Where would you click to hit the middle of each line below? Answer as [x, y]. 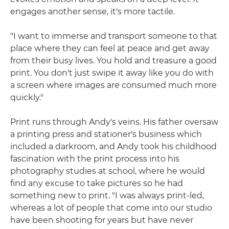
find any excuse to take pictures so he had [97, 183]
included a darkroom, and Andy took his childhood [113, 146]
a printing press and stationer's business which [106, 134]
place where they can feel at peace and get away [110, 48]
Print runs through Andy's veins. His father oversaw [114, 122]
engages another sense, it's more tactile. [93, 11]
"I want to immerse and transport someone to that [114, 36]
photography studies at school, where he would [108, 171]
